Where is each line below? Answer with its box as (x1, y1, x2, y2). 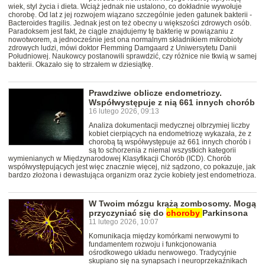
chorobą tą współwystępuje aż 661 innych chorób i (89, 138, 251, 147)
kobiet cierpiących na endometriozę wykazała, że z (89, 130, 251, 138)
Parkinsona (202, 208, 248, 218)
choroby (166, 208, 202, 218)
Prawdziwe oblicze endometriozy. (89, 88, 222, 98)
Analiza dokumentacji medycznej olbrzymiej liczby (89, 121, 250, 130)
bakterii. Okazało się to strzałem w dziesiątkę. (8, 60, 153, 69)
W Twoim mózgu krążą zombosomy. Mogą (89, 199, 256, 209)
